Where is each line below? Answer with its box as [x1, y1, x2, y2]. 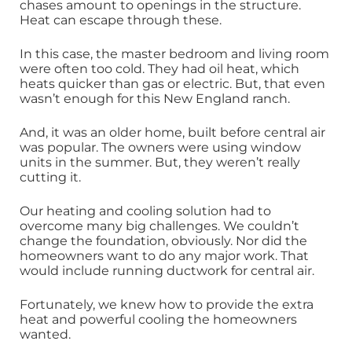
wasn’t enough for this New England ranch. [20, 91, 290, 107]
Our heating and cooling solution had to [20, 203, 271, 219]
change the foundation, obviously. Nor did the [20, 233, 307, 249]
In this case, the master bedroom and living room [20, 46, 329, 62]
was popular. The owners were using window [20, 140, 301, 156]
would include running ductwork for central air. [20, 263, 314, 279]
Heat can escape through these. [20, 13, 222, 28]
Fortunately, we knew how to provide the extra [20, 297, 313, 313]
